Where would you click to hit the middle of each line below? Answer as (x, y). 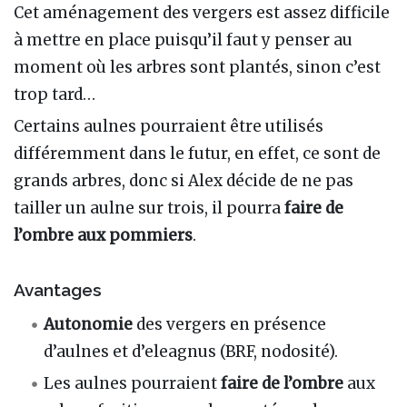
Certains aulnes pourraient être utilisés (169, 127)
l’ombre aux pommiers (103, 236)
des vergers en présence (230, 325)
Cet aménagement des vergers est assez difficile (202, 13)
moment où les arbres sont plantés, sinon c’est (197, 68)
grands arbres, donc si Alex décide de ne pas (184, 181)
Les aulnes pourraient (133, 384)
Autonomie (89, 325)
